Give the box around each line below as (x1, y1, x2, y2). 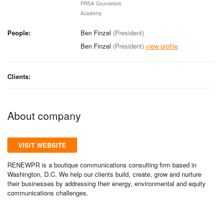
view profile (146, 41, 178, 51)
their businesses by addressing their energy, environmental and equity (7, 178, 206, 188)
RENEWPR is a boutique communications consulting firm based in (7, 160, 196, 169)
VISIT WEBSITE (18, 140, 66, 150)
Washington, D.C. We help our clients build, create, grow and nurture (7, 169, 201, 179)
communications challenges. (7, 188, 88, 197)
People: (7, 27, 30, 37)
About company (7, 108, 81, 123)
